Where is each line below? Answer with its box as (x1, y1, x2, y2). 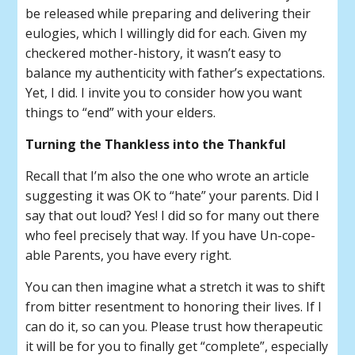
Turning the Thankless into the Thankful (25, 136, 287, 153)
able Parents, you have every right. (25, 246, 232, 264)
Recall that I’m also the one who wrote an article (25, 167, 310, 185)
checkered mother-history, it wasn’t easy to (25, 44, 282, 62)
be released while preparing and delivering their (25, 5, 311, 22)
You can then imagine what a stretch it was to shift (25, 278, 326, 296)
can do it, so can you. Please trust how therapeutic (25, 318, 323, 335)
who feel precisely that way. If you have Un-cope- (25, 227, 316, 244)
